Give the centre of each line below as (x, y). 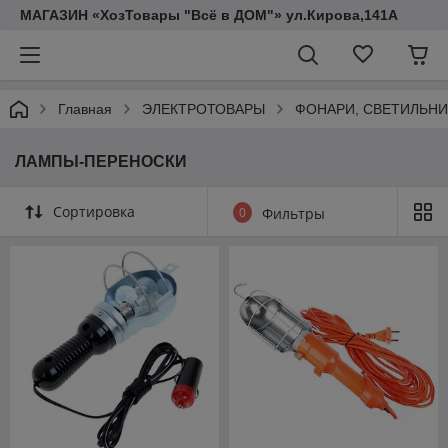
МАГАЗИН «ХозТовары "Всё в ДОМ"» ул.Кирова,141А (209, 15)
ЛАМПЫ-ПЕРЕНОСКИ (101, 161)
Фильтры (293, 213)
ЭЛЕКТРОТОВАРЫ (203, 109)
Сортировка (94, 211)
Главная (85, 109)
